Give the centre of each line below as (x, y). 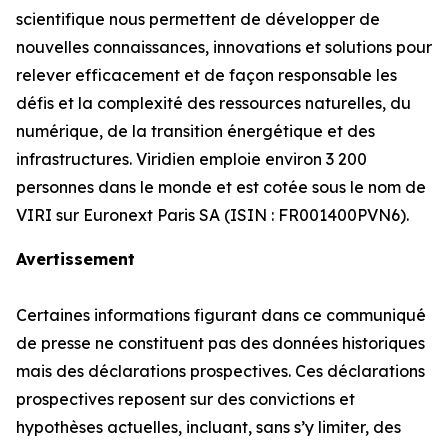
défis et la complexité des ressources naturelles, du (213, 102)
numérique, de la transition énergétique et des (195, 130)
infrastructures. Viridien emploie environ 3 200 (191, 158)
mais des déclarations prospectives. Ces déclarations (220, 370)
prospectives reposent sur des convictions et (185, 398)
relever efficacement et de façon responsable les (206, 74)
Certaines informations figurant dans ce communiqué (221, 314)
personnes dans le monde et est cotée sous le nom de (221, 186)
